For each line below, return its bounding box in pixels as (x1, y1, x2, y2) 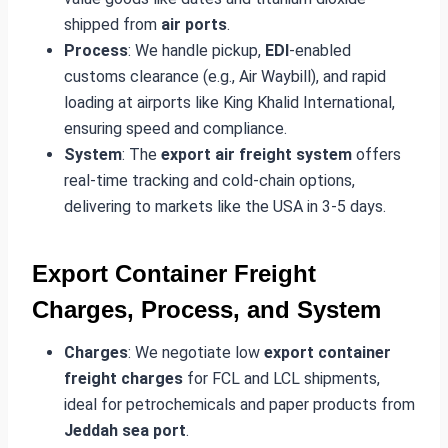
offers (352, 144, 401, 164)
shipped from (64, 14, 161, 34)
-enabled (289, 40, 351, 60)
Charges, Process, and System (32, 295, 381, 323)
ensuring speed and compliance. (64, 118, 287, 138)
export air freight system (161, 144, 352, 164)
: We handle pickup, (128, 40, 265, 60)
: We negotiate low (128, 342, 264, 362)
